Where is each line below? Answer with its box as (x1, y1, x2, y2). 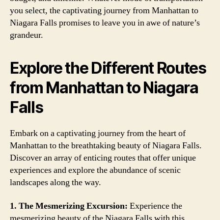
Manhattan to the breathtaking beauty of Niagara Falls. (10, 140, 202, 151)
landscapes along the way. (10, 177, 101, 188)
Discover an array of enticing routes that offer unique (10, 152, 196, 164)
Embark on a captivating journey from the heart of (10, 128, 186, 139)
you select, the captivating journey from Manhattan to (10, 5, 198, 16)
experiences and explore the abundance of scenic (10, 165, 181, 176)
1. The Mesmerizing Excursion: (10, 200, 128, 212)
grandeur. (10, 29, 43, 41)
